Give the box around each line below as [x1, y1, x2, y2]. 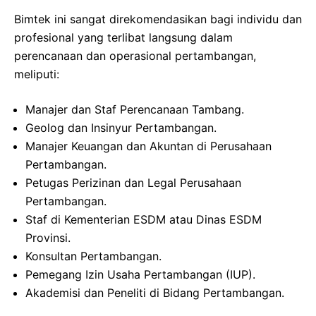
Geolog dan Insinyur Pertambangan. [25, 121, 217, 135]
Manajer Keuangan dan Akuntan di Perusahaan [25, 139, 272, 154]
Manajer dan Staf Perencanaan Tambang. [25, 102, 244, 117]
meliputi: [14, 67, 59, 82]
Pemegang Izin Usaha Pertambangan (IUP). [25, 267, 255, 282]
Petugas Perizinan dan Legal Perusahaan [25, 176, 241, 190]
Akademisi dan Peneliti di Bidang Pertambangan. [25, 286, 284, 300]
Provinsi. [25, 231, 71, 245]
